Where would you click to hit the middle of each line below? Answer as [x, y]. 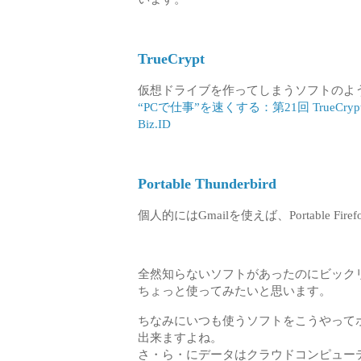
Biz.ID [154, 124]
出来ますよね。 [180, 337]
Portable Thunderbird [207, 184]
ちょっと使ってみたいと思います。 [234, 291]
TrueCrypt [171, 58]
